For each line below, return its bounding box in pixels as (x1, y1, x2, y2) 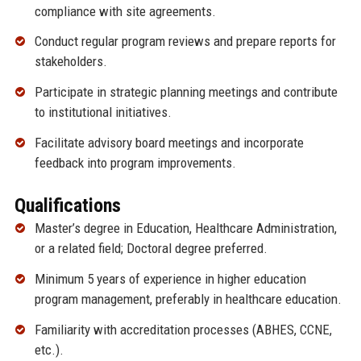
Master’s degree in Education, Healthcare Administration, (34, 220, 337, 237)
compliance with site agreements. (34, 2, 216, 19)
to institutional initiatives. (34, 104, 172, 121)
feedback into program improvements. (34, 155, 236, 172)
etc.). (34, 341, 64, 358)
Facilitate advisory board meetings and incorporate (34, 135, 304, 151)
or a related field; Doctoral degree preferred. (34, 240, 268, 257)
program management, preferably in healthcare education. (34, 290, 342, 307)
